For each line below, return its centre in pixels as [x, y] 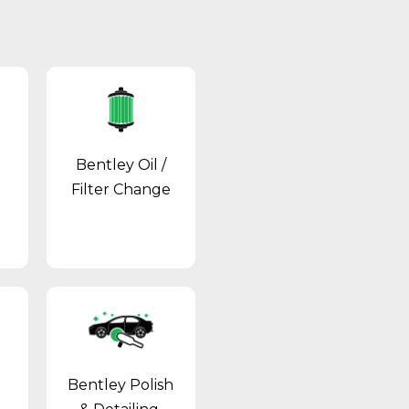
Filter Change [121, 189]
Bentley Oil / [121, 164]
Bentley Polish [121, 384]
